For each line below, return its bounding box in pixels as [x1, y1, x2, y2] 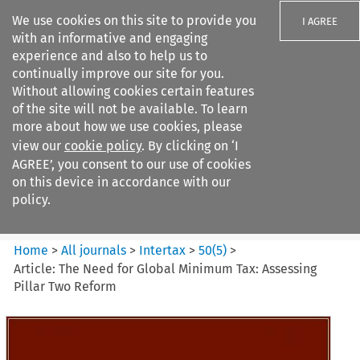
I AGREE [302, 15, 337, 27]
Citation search [14, 215, 103, 231]
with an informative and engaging [12, 31, 207, 46]
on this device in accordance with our [12, 174, 231, 190]
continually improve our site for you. [12, 66, 224, 81]
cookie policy [64, 138, 141, 153]
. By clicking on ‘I [141, 138, 239, 153]
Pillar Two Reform [14, 278, 117, 294]
